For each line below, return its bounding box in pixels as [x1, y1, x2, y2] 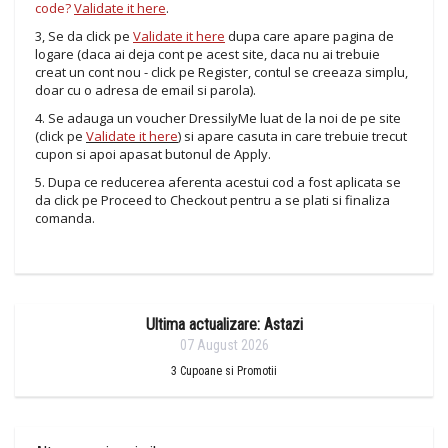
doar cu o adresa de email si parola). [35, 81, 256, 99]
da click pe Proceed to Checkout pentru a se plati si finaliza [35, 191, 390, 209]
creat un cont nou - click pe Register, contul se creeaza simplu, [35, 63, 408, 81]
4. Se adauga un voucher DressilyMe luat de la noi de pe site [35, 109, 401, 127]
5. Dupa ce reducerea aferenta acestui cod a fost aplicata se [35, 173, 401, 191]
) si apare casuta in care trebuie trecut [178, 127, 407, 145]
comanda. [35, 209, 95, 227]
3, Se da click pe [35, 27, 133, 45]
